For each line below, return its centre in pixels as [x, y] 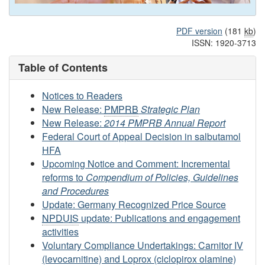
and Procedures [75, 190]
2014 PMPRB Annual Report [165, 122]
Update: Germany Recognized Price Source [134, 204]
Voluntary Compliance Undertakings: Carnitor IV [143, 245]
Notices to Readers [82, 95]
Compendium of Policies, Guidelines [162, 177]
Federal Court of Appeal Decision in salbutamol [141, 136]
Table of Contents [63, 67]
